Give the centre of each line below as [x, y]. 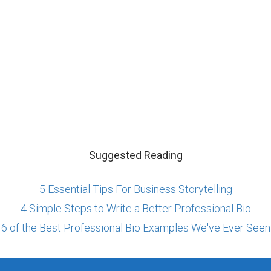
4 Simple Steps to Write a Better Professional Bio [135, 209]
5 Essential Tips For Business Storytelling [135, 189]
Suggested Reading [135, 155]
